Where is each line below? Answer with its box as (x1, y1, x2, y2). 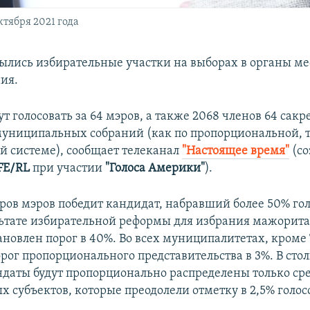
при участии (30, 161, 106, 175)
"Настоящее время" (182, 144, 290, 158)
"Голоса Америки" (105, 161, 206, 175)
